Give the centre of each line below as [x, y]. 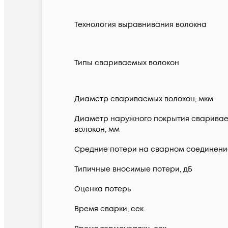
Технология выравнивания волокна [140, 25]
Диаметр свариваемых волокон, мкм [144, 99]
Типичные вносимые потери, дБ [133, 169]
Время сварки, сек [109, 209]
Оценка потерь [103, 189]
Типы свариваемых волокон [127, 63]
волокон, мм [97, 130]
